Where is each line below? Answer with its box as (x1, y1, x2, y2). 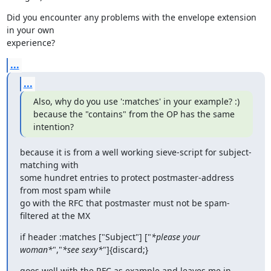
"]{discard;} (102, 244, 148, 255)
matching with (19, 159, 79, 171)
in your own (6, 24, 54, 36)
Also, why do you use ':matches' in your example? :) (33, 96, 240, 107)
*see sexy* (62, 244, 103, 255)
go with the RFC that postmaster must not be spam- (19, 197, 230, 209)
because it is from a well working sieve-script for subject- (19, 146, 252, 158)
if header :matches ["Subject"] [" (19, 231, 151, 243)
